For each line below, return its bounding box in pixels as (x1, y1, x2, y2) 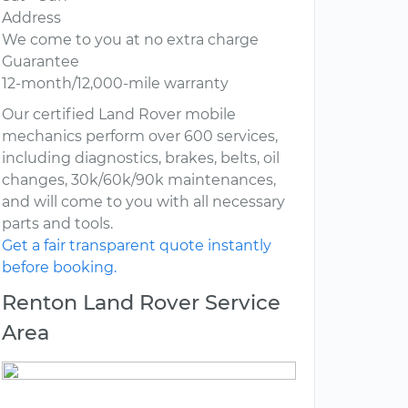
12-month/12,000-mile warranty (2, 75, 229, 93)
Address (2, 9, 61, 27)
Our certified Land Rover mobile (2, 106, 236, 124)
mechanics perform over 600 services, (2, 127, 278, 146)
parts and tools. (2, 215, 113, 233)
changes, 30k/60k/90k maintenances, (2, 171, 276, 189)
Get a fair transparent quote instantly (2, 237, 271, 255)
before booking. (2, 259, 117, 277)
